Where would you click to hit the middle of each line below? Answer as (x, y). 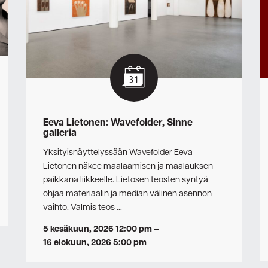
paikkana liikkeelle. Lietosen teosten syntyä (126, 180)
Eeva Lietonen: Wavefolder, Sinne (118, 123)
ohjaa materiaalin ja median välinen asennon (127, 194)
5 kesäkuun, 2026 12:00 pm (98, 229)
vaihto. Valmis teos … (83, 208)
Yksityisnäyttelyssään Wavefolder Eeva (118, 153)
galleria (60, 133)
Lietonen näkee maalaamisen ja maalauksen (128, 167)
